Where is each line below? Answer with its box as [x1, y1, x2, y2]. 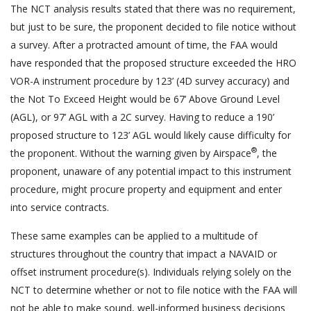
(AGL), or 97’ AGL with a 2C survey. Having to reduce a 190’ [10, 110, 274, 124]
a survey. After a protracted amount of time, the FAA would [10, 37, 278, 51]
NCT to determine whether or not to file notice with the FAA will [10, 283, 297, 296]
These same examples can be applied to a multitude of [10, 228, 258, 242]
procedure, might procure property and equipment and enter [10, 182, 282, 196]
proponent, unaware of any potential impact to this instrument [10, 164, 292, 178]
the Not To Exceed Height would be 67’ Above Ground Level [10, 92, 280, 106]
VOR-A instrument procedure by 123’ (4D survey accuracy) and [10, 74, 289, 87]
